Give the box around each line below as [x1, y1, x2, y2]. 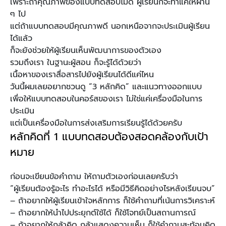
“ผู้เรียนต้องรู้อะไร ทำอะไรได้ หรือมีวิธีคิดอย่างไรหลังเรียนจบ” [10, 183, 215, 195]
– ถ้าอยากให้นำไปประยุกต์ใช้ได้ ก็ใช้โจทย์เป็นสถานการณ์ [10, 207, 196, 219]
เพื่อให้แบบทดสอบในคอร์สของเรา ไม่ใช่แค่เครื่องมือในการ [10, 93, 202, 105]
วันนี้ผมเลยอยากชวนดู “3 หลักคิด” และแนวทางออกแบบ [10, 81, 202, 93]
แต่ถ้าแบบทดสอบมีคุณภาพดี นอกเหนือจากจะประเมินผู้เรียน [10, 20, 210, 33]
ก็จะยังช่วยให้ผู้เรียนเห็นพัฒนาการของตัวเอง [10, 44, 161, 57]
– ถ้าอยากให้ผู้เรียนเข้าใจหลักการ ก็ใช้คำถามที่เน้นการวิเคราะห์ [10, 195, 215, 207]
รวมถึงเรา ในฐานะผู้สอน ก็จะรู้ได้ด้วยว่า [10, 56, 141, 69]
